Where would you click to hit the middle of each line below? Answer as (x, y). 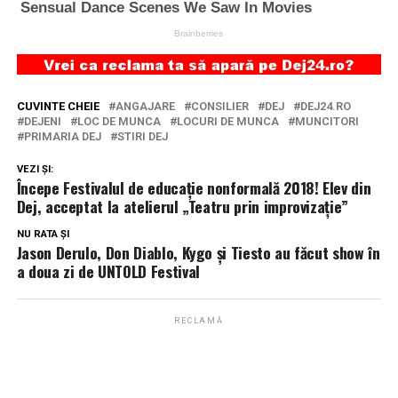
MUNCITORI (326, 121)
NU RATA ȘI (43, 234)
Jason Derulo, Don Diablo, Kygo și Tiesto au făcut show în (198, 252)
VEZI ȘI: (35, 169)
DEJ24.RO (325, 106)
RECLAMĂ (199, 320)
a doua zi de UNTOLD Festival (108, 271)
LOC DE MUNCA (119, 121)
